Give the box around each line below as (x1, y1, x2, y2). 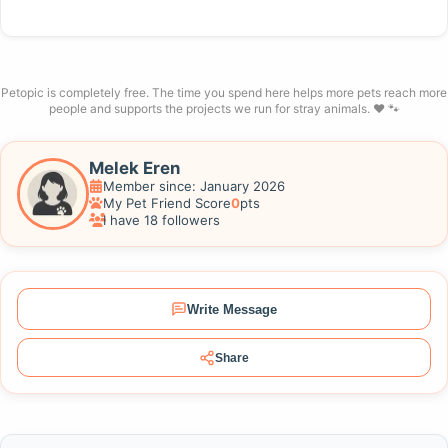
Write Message (187, 301, 277, 317)
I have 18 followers (102, 212, 220, 229)
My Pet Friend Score (102, 195, 231, 212)
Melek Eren (89, 158, 180, 179)
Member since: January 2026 (102, 178, 285, 195)
